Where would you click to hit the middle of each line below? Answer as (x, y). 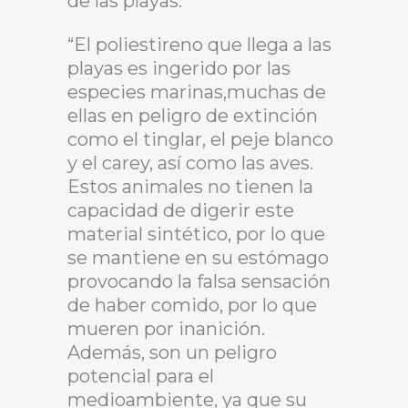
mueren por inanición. (166, 328)
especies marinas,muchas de (197, 92)
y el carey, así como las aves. (190, 163)
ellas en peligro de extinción (193, 115)
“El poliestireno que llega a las (199, 44)
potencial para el (141, 376)
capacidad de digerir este (181, 210)
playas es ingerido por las (179, 68)
